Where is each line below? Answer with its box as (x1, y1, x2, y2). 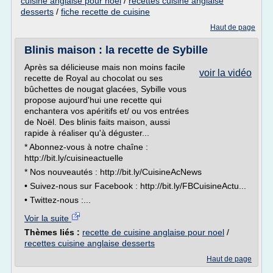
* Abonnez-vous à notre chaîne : (24, 142, 148, 152)
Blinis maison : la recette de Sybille (24, 44, 208, 56)
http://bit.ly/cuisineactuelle (24, 153, 123, 163)
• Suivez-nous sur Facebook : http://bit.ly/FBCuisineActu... (24, 181, 246, 191)
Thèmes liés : (24, 227, 82, 237)
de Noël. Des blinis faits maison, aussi (24, 117, 170, 127)
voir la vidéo (199, 68, 252, 78)
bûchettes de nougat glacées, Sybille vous (24, 84, 186, 94)
